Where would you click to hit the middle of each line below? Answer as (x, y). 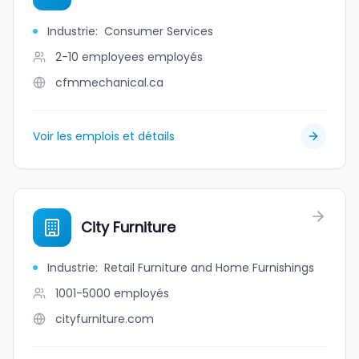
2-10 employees (100, 57)
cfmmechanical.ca (109, 83)
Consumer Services (159, 31)
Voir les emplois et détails (104, 136)
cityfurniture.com (105, 319)
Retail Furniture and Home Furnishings (209, 268)
